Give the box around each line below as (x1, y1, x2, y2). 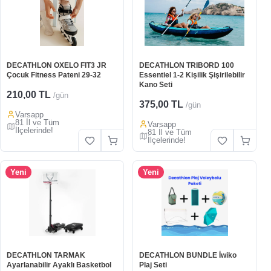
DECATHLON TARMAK (7, 251, 85, 260)
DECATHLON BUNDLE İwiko (139, 251, 237, 260)
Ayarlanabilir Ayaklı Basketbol (7, 261, 111, 269)
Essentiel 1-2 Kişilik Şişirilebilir (139, 71, 245, 79)
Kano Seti (139, 80, 172, 89)
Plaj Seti (139, 261, 167, 269)
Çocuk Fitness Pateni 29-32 (7, 71, 101, 79)
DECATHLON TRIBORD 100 (139, 61, 234, 70)
